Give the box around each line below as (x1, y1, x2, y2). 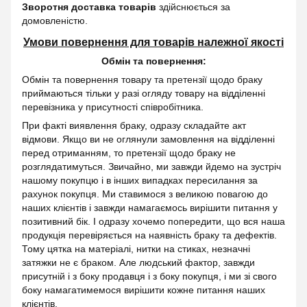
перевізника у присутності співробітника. (22, 101, 204, 112)
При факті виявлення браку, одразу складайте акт (22, 119, 246, 131)
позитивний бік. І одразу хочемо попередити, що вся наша (22, 215, 285, 227)
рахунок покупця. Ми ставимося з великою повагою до (22, 188, 268, 199)
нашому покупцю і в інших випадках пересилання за (22, 174, 258, 186)
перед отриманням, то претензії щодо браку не (22, 147, 236, 158)
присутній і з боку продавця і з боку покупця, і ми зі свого (22, 270, 277, 282)
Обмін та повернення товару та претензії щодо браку (22, 73, 262, 85)
